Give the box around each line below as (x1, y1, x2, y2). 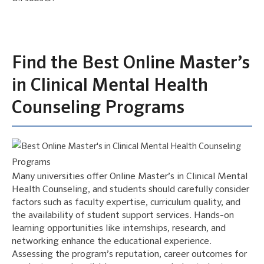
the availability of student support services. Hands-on (12, 210, 234, 220)
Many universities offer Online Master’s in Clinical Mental (12, 171, 247, 181)
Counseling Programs (12, 99, 184, 117)
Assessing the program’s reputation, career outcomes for (12, 249, 247, 259)
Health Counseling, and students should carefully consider (12, 184, 249, 194)
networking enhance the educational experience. (12, 236, 212, 246)
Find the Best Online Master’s (12, 54, 250, 72)
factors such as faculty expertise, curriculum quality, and (12, 197, 240, 207)
